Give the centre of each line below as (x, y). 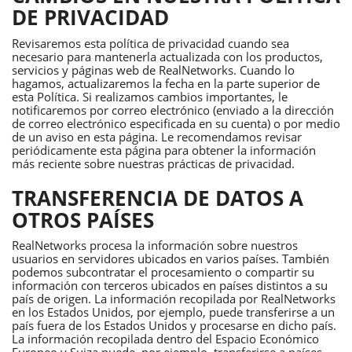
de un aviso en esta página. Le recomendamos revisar (157, 136)
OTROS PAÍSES (83, 220)
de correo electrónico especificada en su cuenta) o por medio (176, 123)
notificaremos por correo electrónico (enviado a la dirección (173, 110)
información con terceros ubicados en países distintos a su (170, 285)
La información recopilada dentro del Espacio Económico (165, 339)
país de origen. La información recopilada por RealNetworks (174, 299)
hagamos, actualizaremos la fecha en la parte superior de (166, 83)
